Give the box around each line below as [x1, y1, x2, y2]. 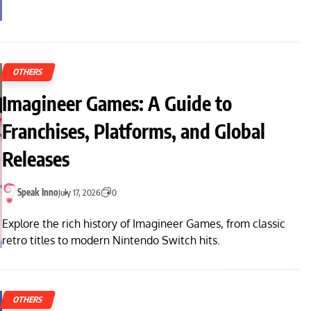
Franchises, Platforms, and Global [2, 119, 265, 144]
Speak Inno [17, 187, 58, 199]
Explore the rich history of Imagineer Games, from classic [2, 216, 285, 230]
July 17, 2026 [58, 187, 101, 199]
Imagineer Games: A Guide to [2, 91, 232, 116]
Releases [2, 146, 69, 171]
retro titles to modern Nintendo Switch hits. [2, 233, 220, 247]
